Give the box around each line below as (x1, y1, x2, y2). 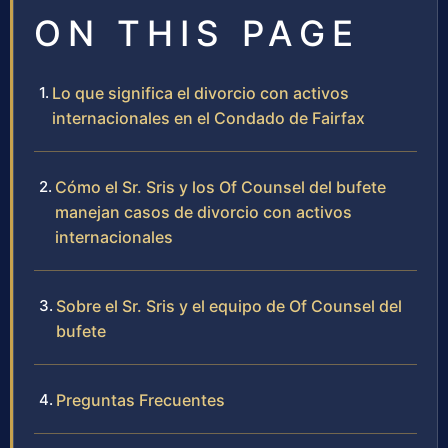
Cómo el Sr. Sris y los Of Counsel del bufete (55, 177, 386, 198)
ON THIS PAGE (34, 12, 360, 55)
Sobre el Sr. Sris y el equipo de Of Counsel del (56, 296, 402, 317)
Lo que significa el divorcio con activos (52, 83, 349, 104)
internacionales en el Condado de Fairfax (52, 108, 365, 129)
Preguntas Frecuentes (56, 390, 225, 411)
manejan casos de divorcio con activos (55, 202, 352, 223)
